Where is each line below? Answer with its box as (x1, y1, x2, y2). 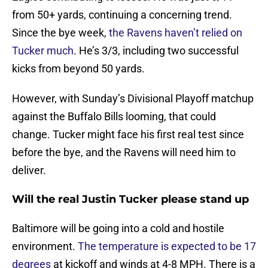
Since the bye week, (12, 26, 109, 39)
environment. (12, 240, 78, 253)
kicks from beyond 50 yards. (12, 62, 145, 75)
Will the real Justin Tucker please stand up (12, 193, 249, 206)
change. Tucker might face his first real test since (12, 128, 244, 141)
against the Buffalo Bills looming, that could (12, 110, 216, 123)
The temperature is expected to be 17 (78, 240, 256, 253)
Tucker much (12, 44, 74, 57)
